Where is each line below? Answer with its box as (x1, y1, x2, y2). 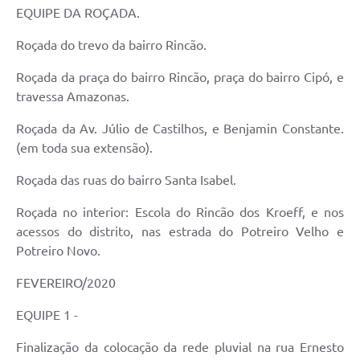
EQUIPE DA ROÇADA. (16, 6, 140, 21)
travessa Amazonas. (16, 89, 129, 104)
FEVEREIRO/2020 (16, 276, 116, 291)
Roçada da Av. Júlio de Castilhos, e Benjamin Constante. (16, 121, 344, 137)
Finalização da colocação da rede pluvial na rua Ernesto (16, 340, 344, 355)
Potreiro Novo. (16, 243, 100, 259)
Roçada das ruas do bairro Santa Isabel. (16, 173, 236, 188)
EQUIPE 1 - (16, 308, 78, 323)
